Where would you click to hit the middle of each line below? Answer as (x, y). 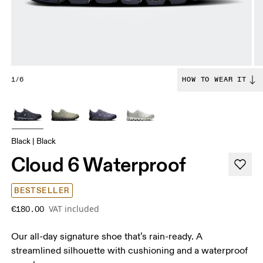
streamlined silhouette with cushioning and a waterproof (130, 250)
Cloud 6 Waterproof (99, 164)
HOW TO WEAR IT (214, 79)
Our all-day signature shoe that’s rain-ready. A (107, 236)
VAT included (74, 208)
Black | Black (34, 141)
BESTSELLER (42, 190)
